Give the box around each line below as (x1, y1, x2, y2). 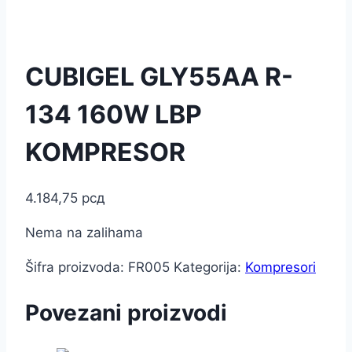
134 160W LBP (25, 98, 202, 130)
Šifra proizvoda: (25, 259, 128, 276)
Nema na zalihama (25, 225, 143, 241)
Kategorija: (174, 259, 245, 276)
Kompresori (245, 259, 316, 276)
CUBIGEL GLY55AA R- (25, 60, 293, 92)
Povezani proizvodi (25, 299, 227, 327)
